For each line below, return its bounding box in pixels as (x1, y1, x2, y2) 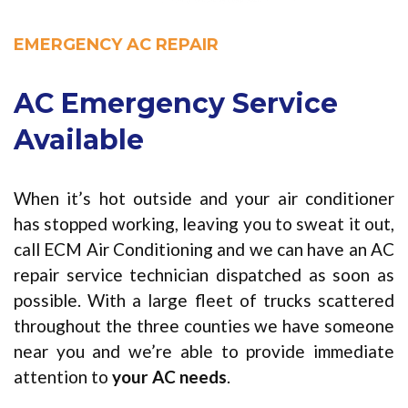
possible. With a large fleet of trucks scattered (14, 290, 394, 311)
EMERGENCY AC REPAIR (14, 35, 219, 56)
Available (14, 123, 144, 158)
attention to (14, 366, 112, 388)
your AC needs (112, 366, 227, 388)
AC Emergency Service (14, 87, 338, 121)
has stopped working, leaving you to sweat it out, (14, 213, 394, 235)
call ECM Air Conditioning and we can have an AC (14, 239, 394, 260)
